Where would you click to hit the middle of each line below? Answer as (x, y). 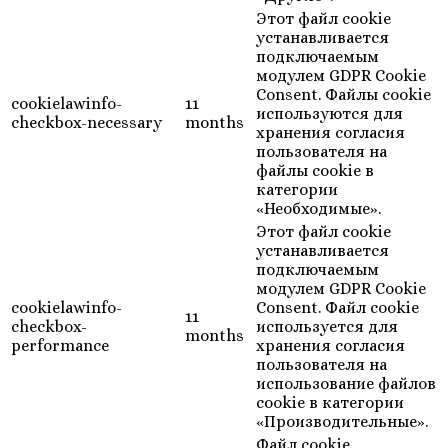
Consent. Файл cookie (337, 308)
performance (60, 346)
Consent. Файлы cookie (343, 95)
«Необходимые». (318, 209)
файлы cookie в (315, 171)
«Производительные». (342, 422)
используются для (329, 114)
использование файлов (346, 384)
